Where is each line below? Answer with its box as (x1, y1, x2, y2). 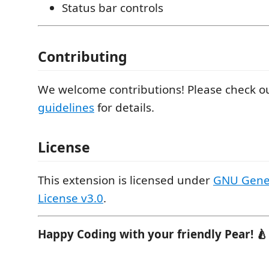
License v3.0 (38, 190, 103, 206)
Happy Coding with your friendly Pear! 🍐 (38, 226, 268, 242)
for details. (94, 100, 154, 115)
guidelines (38, 100, 94, 115)
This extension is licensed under (38, 172, 213, 188)
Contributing (38, 47, 127, 66)
